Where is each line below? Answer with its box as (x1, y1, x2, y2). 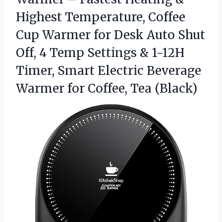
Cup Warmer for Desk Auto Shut (16, 27, 205, 43)
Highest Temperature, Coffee (16, 9, 185, 25)
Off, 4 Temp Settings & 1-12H (16, 45, 184, 61)
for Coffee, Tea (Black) (67, 81, 197, 97)
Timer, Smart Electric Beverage (16, 63, 201, 79)
